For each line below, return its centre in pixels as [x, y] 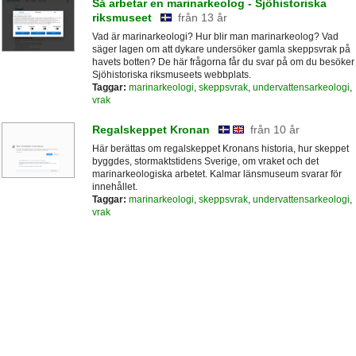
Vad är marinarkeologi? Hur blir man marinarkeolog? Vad [215, 37]
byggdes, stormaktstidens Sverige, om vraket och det [205, 161]
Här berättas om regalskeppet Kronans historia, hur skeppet [220, 148]
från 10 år [275, 129]
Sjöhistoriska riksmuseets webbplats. [171, 75]
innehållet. [114, 186]
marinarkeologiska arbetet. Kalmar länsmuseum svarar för [217, 174]
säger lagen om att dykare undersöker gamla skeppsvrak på [221, 50]
